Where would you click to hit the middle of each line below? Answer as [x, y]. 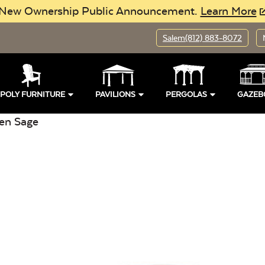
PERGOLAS [186, 94]
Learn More [228, 11]
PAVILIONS [115, 94]
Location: [52, 235]
